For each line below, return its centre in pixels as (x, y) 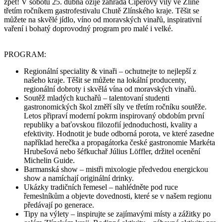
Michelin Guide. (49, 160)
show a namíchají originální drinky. (79, 178)
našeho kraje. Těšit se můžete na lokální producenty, (105, 80)
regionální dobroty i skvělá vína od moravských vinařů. (110, 89)
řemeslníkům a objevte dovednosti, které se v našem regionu (118, 196)
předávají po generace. (59, 205)
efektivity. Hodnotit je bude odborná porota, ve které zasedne (119, 133)
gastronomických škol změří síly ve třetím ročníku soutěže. (115, 107)
